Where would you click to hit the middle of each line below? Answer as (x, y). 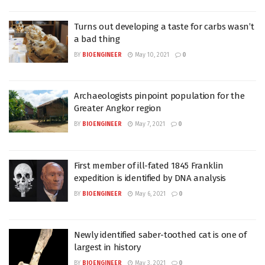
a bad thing (97, 39)
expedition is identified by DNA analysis (150, 178)
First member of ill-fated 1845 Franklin (149, 165)
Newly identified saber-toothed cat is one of (160, 235)
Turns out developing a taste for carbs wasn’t (164, 26)
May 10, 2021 (151, 55)
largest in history (107, 247)
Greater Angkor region (118, 108)
